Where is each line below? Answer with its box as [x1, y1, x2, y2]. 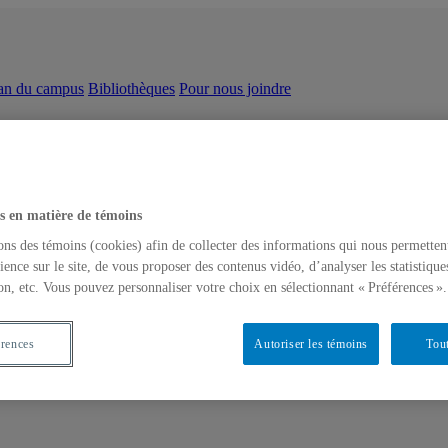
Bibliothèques [88, 80, 175, 97]
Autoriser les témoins [254, 337, 368, 352]
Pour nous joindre [179, 80, 291, 97]
